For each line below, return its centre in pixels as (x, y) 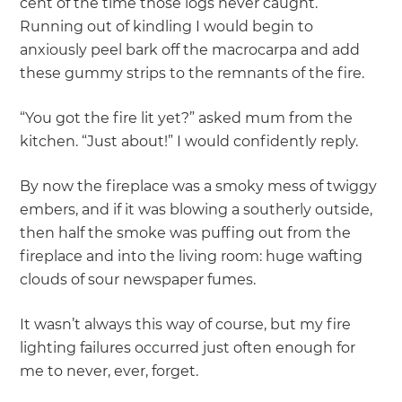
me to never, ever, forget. (109, 371)
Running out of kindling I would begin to (167, 27)
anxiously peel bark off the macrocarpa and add (190, 50)
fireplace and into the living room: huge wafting (192, 257)
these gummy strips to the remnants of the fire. (192, 74)
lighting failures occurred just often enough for (188, 348)
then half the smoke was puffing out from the (186, 233)
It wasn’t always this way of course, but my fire (186, 325)
